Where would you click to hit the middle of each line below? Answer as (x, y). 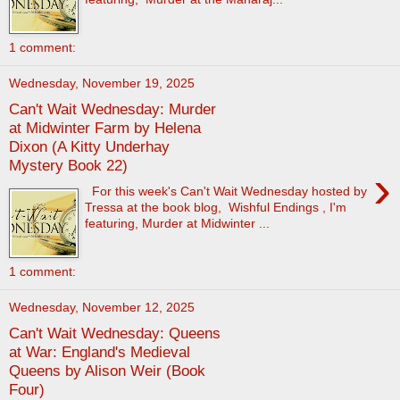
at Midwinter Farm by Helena (105, 128)
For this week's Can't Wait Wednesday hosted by (226, 191)
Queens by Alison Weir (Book (107, 371)
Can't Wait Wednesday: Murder (112, 109)
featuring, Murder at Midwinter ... (178, 223)
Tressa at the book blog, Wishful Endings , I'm (216, 207)
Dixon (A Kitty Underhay (89, 147)
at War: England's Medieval (100, 352)
